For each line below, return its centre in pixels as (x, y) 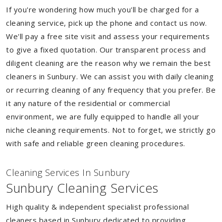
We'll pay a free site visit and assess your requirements (108, 36)
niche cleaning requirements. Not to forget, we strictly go (111, 130)
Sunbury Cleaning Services (82, 188)
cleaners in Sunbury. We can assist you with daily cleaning (110, 76)
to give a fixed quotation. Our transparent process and (106, 50)
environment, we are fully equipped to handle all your (103, 116)
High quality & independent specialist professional (97, 207)
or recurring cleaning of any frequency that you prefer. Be (111, 90)
